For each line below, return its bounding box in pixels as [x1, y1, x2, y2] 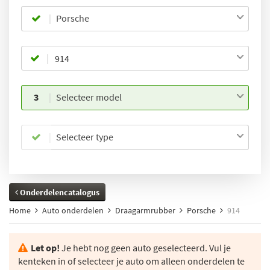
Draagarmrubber [115, 205, 175, 216]
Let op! [31, 242, 60, 254]
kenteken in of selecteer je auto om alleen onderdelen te [18, 255, 245, 267]
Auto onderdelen [42, 205, 104, 216]
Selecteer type [55, 131, 113, 143]
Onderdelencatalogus [18, 187, 99, 198]
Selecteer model [55, 91, 122, 103]
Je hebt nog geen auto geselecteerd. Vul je [60, 242, 231, 254]
